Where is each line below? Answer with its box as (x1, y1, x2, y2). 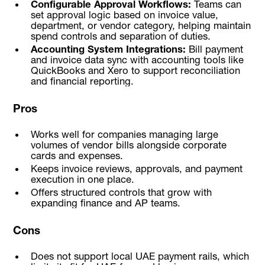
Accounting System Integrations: (30, 43, 186, 55)
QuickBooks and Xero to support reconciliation (30, 64, 240, 76)
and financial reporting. (30, 75, 134, 87)
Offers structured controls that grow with (30, 186, 212, 199)
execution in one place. (30, 173, 134, 185)
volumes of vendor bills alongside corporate (30, 138, 227, 151)
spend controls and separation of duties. (30, 30, 211, 42)
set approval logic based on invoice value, (30, 8, 218, 21)
